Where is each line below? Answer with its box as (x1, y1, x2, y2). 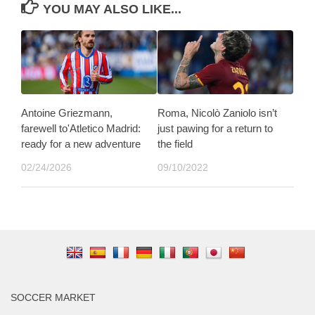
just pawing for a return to (157, 122, 273, 135)
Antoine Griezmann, (21, 107, 112, 120)
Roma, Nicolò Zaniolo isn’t (157, 107, 277, 120)
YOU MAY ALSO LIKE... (42, 2, 181, 17)
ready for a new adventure (21, 138, 141, 150)
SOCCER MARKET (11, 291, 96, 303)
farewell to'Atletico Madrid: (21, 122, 141, 135)
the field (157, 138, 193, 150)
